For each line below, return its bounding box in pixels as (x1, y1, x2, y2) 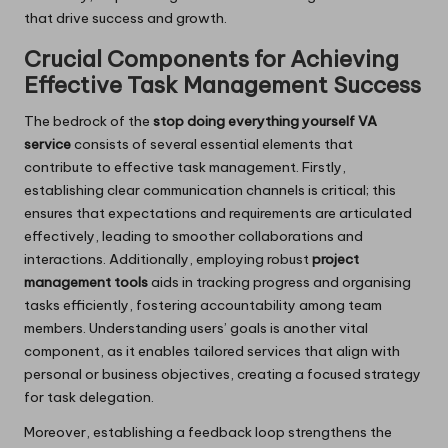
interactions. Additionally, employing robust (24, 250, 312, 268)
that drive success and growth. (24, 9, 227, 27)
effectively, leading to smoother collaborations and (24, 227, 363, 245)
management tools (24, 273, 148, 291)
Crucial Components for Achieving (24, 45, 399, 73)
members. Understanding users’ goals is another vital (24, 319, 368, 337)
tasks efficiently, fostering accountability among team (24, 296, 382, 314)
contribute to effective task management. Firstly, (24, 158, 346, 176)
